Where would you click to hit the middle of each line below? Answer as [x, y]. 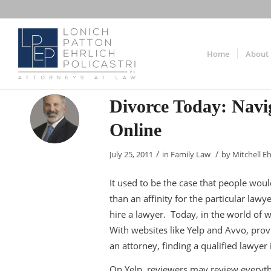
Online [135, 130]
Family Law [191, 154]
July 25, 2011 [131, 154]
